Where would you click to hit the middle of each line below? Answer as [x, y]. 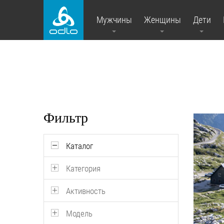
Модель [79, 213]
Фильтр [66, 118]
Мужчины [114, 20]
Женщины [162, 20]
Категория [83, 168]
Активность [86, 191]
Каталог [79, 146]
